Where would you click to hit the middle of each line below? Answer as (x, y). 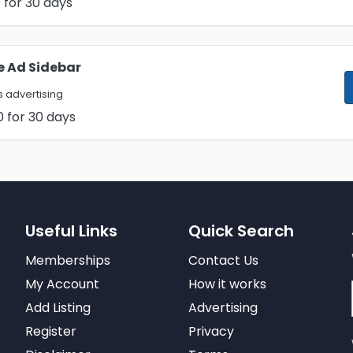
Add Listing (58, 308)
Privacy (211, 331)
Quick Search (241, 231)
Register (51, 331)
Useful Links (72, 231)
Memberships (68, 260)
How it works (227, 284)
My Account (63, 284)
